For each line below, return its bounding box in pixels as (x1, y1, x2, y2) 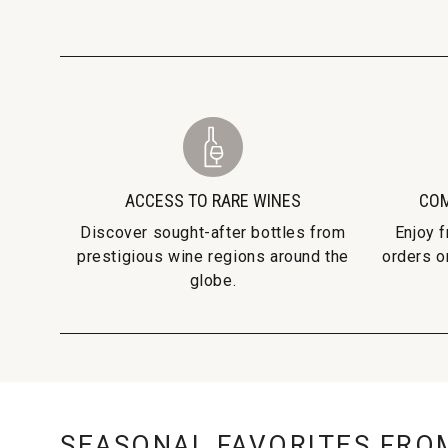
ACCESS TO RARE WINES (125, 189, 301, 211)
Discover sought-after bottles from (80, 222, 346, 242)
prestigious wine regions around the (76, 246, 349, 266)
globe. (189, 270, 237, 290)
